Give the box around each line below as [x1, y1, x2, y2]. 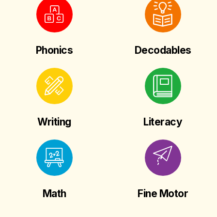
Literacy [143, 115, 182, 128]
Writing [37, 115, 71, 128]
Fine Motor [138, 187, 188, 200]
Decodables [134, 44, 191, 56]
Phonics [35, 44, 73, 56]
